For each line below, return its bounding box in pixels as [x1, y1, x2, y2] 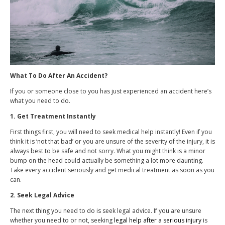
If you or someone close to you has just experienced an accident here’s [10, 87, 211, 96]
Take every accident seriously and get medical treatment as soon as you [10, 166, 214, 175]
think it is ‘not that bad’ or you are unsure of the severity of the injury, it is [10, 137, 215, 146]
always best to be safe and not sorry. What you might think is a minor [10, 147, 205, 156]
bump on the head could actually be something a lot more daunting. [10, 156, 203, 165]
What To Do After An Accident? [10, 71, 107, 80]
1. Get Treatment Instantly [10, 112, 96, 121]
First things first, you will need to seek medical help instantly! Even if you [10, 128, 212, 137]
